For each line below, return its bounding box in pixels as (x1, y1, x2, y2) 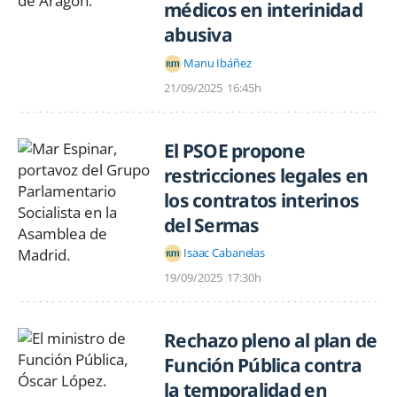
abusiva (164, 22, 232, 48)
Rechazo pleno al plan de (164, 327, 378, 353)
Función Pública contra (164, 352, 362, 378)
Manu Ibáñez (183, 55, 252, 72)
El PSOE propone (164, 137, 305, 163)
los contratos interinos (164, 187, 360, 213)
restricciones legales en (164, 162, 369, 188)
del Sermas (164, 212, 260, 237)
